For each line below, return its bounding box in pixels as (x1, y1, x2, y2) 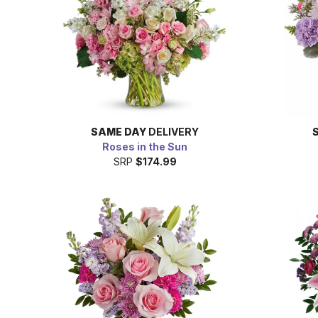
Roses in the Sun (102, 140, 187, 153)
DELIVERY (146, 125, 199, 138)
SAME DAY (91, 125, 146, 138)
